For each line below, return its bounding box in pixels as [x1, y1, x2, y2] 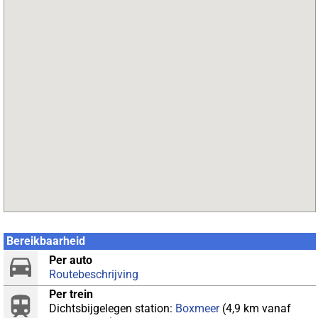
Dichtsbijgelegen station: [49, 302, 175, 315]
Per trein [49, 287, 93, 301]
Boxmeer [175, 302, 219, 315]
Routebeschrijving [49, 268, 138, 281]
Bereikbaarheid [6, 234, 85, 248]
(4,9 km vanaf [219, 302, 291, 315]
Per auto [49, 253, 92, 267]
